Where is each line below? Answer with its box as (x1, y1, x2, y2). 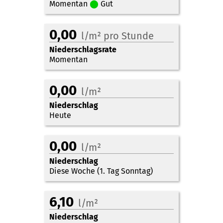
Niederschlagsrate (49, 44, 116, 54)
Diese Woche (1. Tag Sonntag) (49, 166, 153, 176)
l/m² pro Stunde (81, 29, 154, 42)
